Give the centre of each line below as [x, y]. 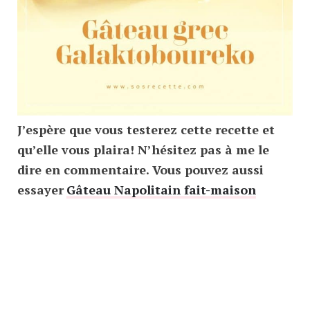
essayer [40, 190]
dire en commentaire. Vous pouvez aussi [140, 170]
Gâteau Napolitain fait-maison [161, 190]
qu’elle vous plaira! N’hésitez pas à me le [143, 150]
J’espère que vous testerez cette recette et [146, 130]
